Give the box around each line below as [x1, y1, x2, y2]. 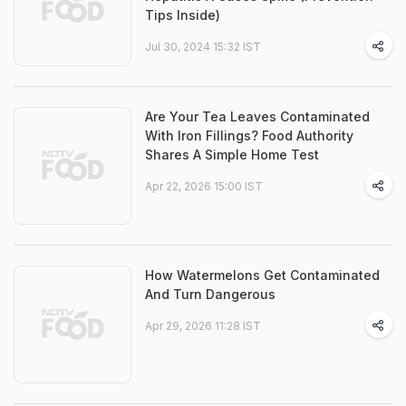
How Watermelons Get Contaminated [145, 267, 380, 283]
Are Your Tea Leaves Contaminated [145, 109, 370, 124]
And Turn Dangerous [145, 286, 275, 302]
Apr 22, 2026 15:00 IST [145, 179, 263, 193]
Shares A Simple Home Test [145, 147, 319, 162]
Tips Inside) [145, 7, 220, 23]
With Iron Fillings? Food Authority [145, 128, 353, 143]
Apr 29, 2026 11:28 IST [145, 319, 261, 333]
